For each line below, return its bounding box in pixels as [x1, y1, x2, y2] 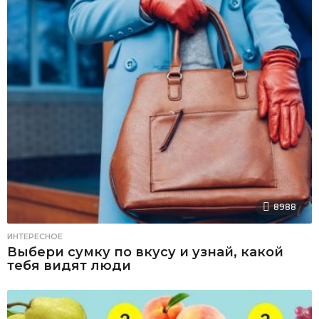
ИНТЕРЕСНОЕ [7, 231, 63, 241]
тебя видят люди [7, 257, 131, 273]
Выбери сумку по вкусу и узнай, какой [7, 244, 283, 260]
